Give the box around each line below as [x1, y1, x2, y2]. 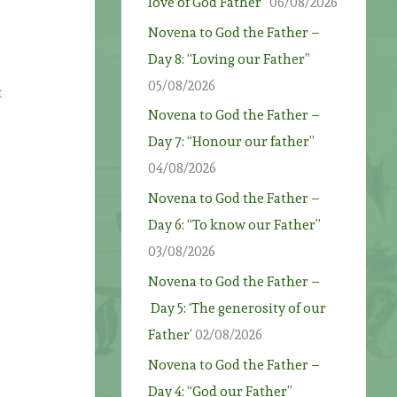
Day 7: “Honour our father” [148, 134, 315, 151]
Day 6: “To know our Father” [148, 217, 322, 233]
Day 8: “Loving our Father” [148, 51, 311, 67]
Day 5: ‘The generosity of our [148, 300, 327, 316]
